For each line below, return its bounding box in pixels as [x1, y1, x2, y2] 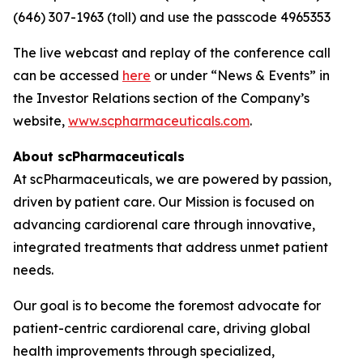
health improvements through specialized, [13, 343, 275, 359]
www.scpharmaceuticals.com [68, 113, 250, 129]
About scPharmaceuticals [13, 148, 185, 164]
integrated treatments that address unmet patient [13, 239, 328, 255]
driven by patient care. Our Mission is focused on [13, 194, 314, 210]
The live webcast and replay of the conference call [13, 45, 331, 61]
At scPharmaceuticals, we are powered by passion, [13, 171, 331, 187]
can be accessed [13, 67, 122, 83]
